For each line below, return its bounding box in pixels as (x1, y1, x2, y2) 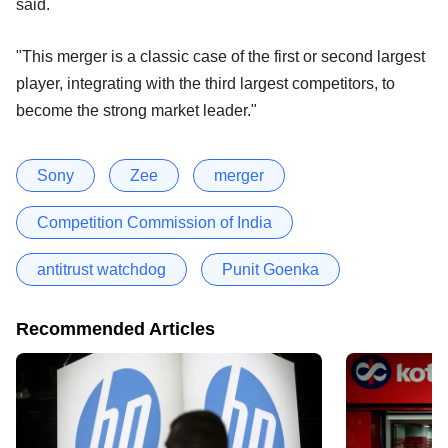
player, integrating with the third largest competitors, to (16, 74, 395, 92)
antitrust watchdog (37, 260, 166, 278)
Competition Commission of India (37, 213, 272, 231)
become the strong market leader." (16, 101, 257, 119)
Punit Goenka (222, 260, 319, 278)
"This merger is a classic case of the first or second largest (16, 47, 425, 65)
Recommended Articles (16, 318, 215, 339)
